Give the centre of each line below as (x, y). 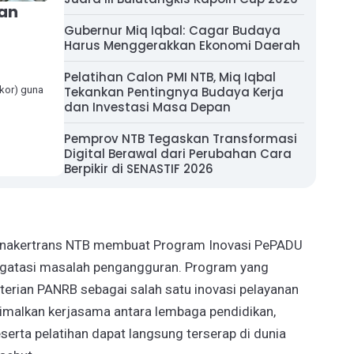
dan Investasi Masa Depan (147, 107)
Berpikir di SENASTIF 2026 (139, 169)
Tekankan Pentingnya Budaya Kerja (174, 92)
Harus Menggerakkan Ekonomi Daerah (182, 45)
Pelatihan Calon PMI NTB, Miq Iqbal (170, 77)
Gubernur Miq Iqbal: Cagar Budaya (172, 30)
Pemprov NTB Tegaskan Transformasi (181, 139)
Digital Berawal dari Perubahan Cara (178, 154)
